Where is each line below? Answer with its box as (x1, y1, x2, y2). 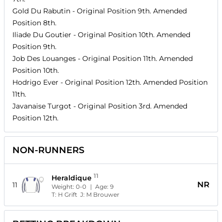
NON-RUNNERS (12, 145, 84, 156)
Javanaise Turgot (12, 102, 71, 111)
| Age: (90, 183, 111, 191)
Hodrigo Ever (12, 78, 58, 87)
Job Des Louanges (12, 54, 76, 63)
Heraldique (52, 173, 92, 183)
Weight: (52, 183, 76, 191)
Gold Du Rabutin (12, 6, 70, 16)
